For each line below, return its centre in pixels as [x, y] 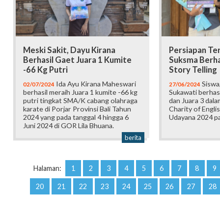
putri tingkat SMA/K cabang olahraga [80, 100]
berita [133, 137]
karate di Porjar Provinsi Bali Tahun [77, 109]
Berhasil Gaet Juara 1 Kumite [77, 60]
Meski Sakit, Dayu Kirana [69, 50]
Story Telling [193, 69]
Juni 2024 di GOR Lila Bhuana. [69, 125]
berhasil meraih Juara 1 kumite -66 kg [80, 92]
